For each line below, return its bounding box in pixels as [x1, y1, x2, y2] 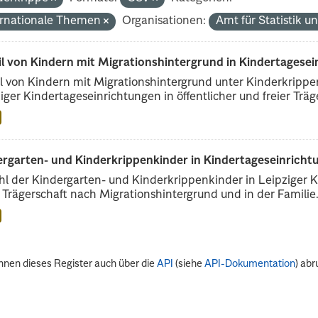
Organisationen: [122, 15, 207, 27]
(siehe [173, 259, 205, 270]
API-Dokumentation [204, 259, 296, 270]
